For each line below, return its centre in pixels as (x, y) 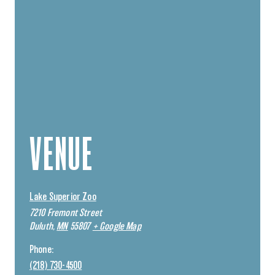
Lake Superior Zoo (63, 197)
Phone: (41, 250)
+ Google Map (117, 226)
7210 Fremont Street (66, 213)
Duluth (41, 226)
